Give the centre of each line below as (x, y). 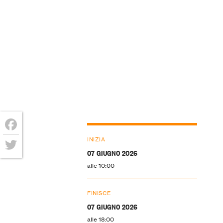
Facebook (25, 140)
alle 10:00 (101, 165)
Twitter (20, 161)
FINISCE (99, 192)
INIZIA (96, 138)
